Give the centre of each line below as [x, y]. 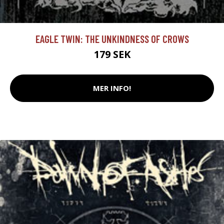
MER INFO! [112, 88]
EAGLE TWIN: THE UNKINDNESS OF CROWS [112, 38]
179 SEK [112, 54]
